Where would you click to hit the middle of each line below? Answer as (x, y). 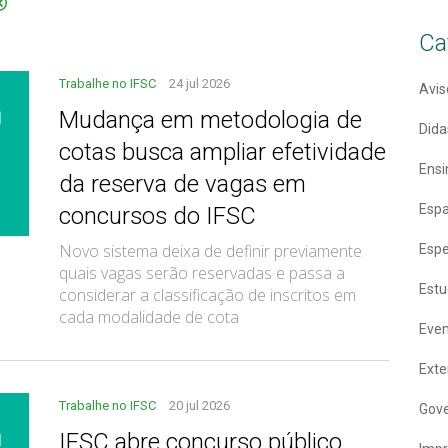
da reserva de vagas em (182, 183)
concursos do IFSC (160, 215)
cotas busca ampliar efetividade (222, 151)
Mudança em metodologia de (210, 119)
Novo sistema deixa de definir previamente (210, 250)
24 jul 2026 (199, 83)
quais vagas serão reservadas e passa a (202, 272)
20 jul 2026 (199, 405)
